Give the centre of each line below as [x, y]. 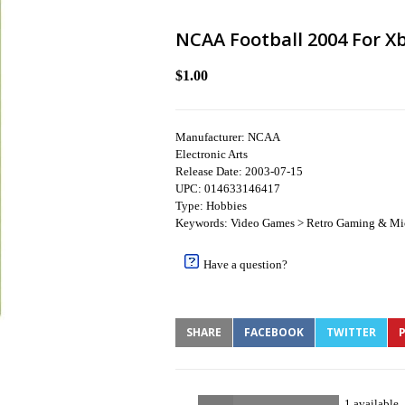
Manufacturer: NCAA [228, 137]
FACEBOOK [274, 332]
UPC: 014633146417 [228, 188]
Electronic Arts [212, 154]
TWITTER [351, 332]
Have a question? [245, 264]
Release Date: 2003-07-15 [239, 171]
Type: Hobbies [211, 206]
